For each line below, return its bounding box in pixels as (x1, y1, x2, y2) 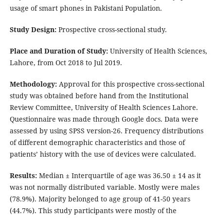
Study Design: (9, 25, 56, 35)
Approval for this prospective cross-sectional (56, 79, 204, 89)
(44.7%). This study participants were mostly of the (9, 206, 177, 216)
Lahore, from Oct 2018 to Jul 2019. (9, 58, 122, 68)
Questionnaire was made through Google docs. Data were (9, 114, 199, 124)
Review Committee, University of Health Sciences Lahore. (9, 103, 198, 112)
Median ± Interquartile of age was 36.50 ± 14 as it (36, 171, 201, 181)
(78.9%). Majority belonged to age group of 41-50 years (9, 194, 190, 204)
